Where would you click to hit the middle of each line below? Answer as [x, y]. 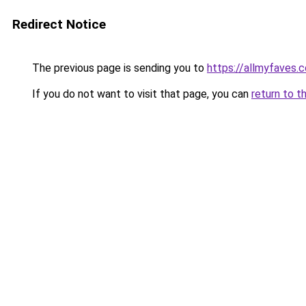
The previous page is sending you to [118, 68]
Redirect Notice [59, 24]
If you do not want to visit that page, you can [140, 94]
